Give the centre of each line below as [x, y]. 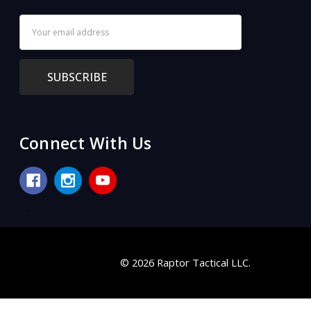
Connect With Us [85, 143]
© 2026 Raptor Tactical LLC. [185, 262]
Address [40, 41]
